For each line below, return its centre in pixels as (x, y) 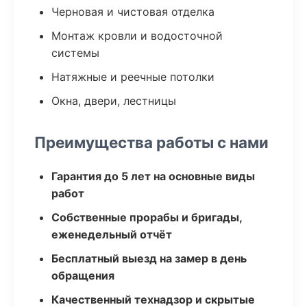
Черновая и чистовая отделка (133, 12)
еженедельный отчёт (112, 234)
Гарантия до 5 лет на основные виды (153, 176)
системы (75, 53)
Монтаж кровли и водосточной (137, 36)
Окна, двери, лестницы (114, 101)
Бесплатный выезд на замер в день (149, 258)
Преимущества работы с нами (151, 142)
